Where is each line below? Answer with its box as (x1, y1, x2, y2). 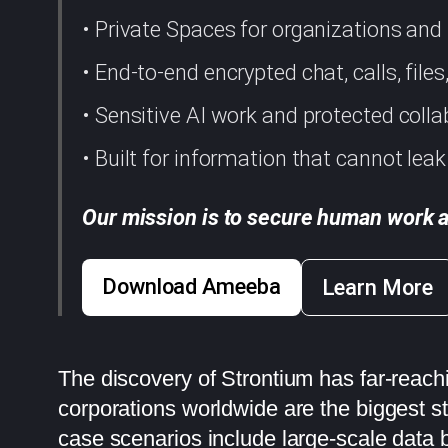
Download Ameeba (102, 273, 281, 299)
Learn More (321, 274, 433, 300)
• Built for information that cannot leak (82, 145, 446, 171)
